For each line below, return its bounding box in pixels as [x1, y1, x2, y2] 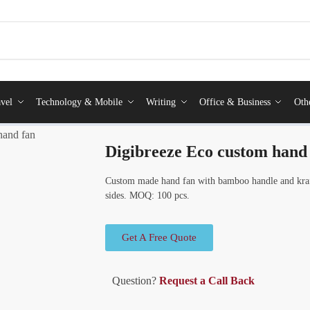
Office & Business [199, 97, 271, 107]
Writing [145, 97, 176, 107]
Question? [112, 275, 159, 287]
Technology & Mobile [35, 97, 122, 107]
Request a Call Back [159, 275, 257, 287]
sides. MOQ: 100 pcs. [105, 190, 190, 201]
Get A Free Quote [122, 232, 197, 244]
